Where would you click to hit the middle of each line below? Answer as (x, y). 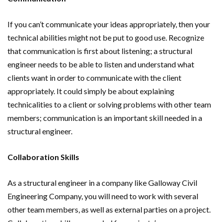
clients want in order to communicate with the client (94, 77)
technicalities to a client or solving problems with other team (109, 104)
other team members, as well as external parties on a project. (109, 209)
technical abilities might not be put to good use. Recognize (106, 37)
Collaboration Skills (43, 157)
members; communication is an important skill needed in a (105, 117)
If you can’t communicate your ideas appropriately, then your (109, 24)
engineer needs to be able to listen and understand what (101, 64)
